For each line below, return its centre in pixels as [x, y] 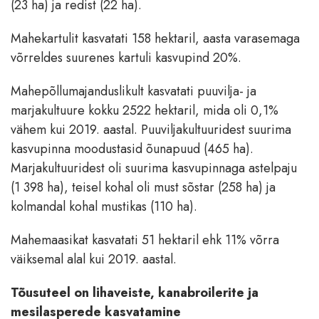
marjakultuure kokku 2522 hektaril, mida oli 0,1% [145, 111]
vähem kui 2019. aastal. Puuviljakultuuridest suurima [151, 130]
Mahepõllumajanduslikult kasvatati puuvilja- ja [134, 91]
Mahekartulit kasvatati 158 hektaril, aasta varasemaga [155, 39]
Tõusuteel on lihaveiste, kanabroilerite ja [135, 293]
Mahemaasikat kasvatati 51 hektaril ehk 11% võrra [145, 240]
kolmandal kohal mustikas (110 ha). [104, 207]
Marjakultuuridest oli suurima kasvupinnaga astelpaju [154, 168]
